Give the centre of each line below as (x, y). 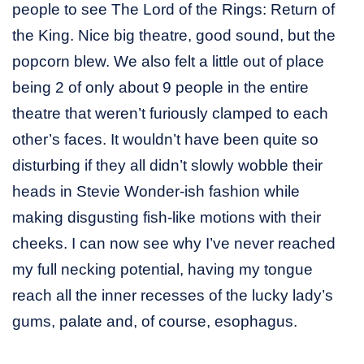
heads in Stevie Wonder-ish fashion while (156, 191)
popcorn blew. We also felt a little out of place (168, 61)
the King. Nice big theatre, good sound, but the (174, 35)
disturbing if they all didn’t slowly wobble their (167, 165)
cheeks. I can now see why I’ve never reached (174, 243)
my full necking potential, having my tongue (162, 269)
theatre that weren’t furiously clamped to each (170, 113)
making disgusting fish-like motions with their (167, 217)
